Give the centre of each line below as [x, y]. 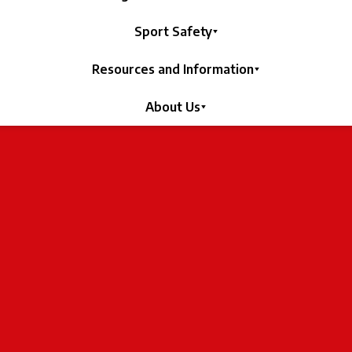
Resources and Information [173, 69]
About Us [173, 107]
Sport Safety [173, 31]
